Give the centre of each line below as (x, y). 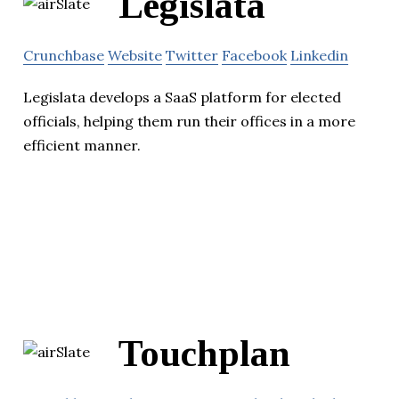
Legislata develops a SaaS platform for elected (182, 98)
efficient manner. (82, 146)
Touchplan (204, 354)
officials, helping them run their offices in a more (189, 122)
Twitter (192, 56)
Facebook (254, 56)
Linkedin (319, 56)
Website (135, 56)
